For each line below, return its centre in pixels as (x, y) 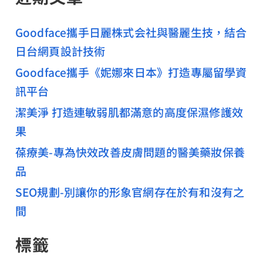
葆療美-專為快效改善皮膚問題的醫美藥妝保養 (130, 152)
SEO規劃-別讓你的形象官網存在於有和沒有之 (130, 192)
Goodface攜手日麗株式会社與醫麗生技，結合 (131, 32)
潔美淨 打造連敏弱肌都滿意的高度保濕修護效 (129, 112)
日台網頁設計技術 (60, 51)
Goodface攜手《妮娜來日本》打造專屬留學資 (131, 72)
